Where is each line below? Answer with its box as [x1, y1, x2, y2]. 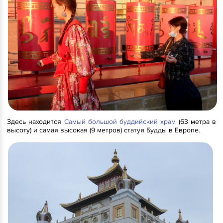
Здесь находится [7, 117, 64, 126]
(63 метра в [176, 117, 216, 126]
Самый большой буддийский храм [64, 117, 176, 126]
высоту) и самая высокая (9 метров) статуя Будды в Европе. [7, 126, 200, 135]
